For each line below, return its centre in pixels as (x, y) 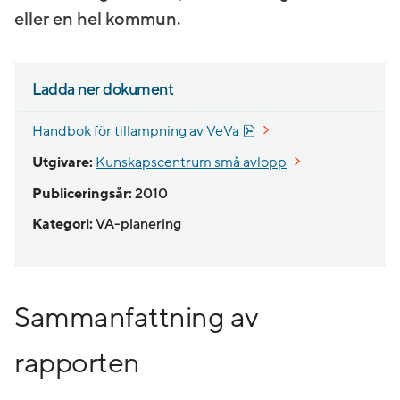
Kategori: (62, 225)
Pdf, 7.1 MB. (289, 130)
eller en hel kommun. (97, 20)
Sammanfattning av (136, 319)
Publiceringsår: (82, 193)
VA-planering (138, 225)
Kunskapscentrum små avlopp (191, 162)
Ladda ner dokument (103, 90)
